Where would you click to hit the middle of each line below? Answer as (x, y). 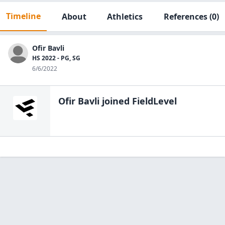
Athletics (125, 17)
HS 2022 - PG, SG (56, 58)
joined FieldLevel (138, 101)
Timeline (23, 16)
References (185, 17)
